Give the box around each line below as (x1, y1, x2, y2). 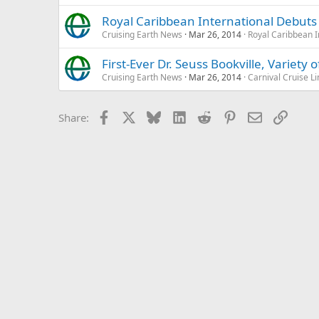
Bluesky (160, 108, 199, 123)
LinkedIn (185, 108, 229, 123)
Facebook (110, 108, 157, 123)
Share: (58, 110, 89, 125)
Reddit (211, 108, 243, 123)
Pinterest (236, 108, 280, 123)
